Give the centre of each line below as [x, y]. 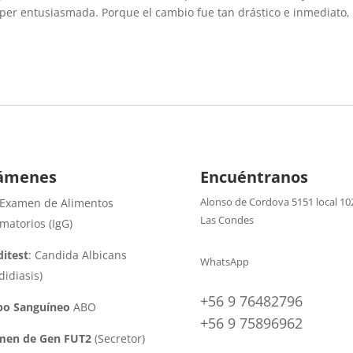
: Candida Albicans [77, 255]
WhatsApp [224, 261]
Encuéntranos [254, 177]
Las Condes [227, 220]
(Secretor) [118, 338]
